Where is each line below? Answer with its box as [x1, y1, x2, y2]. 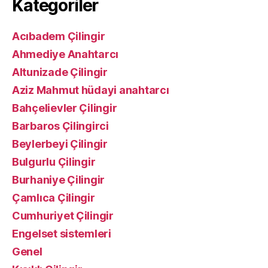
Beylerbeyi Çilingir [12, 137, 108, 150]
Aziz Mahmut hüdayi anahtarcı [12, 83, 169, 96]
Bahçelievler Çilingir [12, 101, 117, 114]
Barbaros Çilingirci [12, 119, 109, 132]
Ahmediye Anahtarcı [12, 47, 119, 60]
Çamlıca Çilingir [12, 191, 95, 204]
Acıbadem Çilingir [12, 29, 105, 42]
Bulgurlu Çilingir [12, 155, 96, 168]
